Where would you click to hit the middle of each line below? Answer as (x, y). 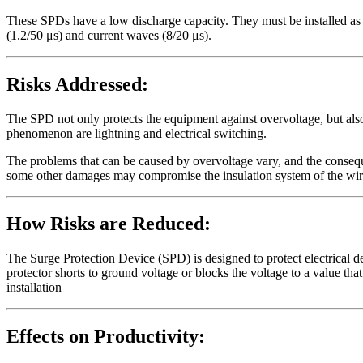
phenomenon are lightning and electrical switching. (137, 133)
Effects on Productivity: (106, 337)
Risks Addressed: (77, 84)
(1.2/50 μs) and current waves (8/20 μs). (109, 35)
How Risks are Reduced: (109, 224)
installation (34, 288)
